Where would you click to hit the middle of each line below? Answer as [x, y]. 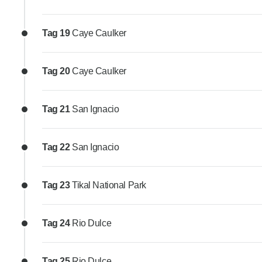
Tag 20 [57, 71]
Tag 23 [57, 185]
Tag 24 [57, 223]
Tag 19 [57, 33]
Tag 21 [57, 109]
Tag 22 [57, 147]
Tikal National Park [109, 185]
